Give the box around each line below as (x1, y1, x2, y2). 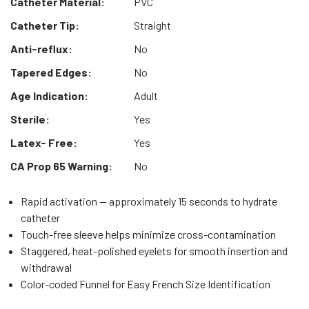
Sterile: (10, 112, 50, 126)
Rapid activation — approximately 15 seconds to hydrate (21, 195, 277, 208)
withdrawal (21, 261, 72, 274)
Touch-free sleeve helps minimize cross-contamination (21, 228, 276, 241)
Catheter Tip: (10, 19, 79, 32)
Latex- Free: (10, 136, 77, 149)
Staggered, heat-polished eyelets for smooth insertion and (21, 244, 288, 257)
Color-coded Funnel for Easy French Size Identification (21, 277, 270, 290)
